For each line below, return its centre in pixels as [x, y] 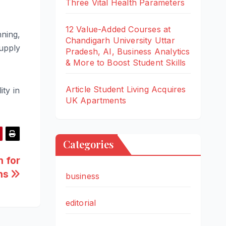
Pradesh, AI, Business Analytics [128, 52]
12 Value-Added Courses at [118, 30]
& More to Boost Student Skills [126, 63]
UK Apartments [96, 101]
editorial [81, 203]
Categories [88, 144]
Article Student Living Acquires [126, 90]
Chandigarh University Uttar [120, 41]
